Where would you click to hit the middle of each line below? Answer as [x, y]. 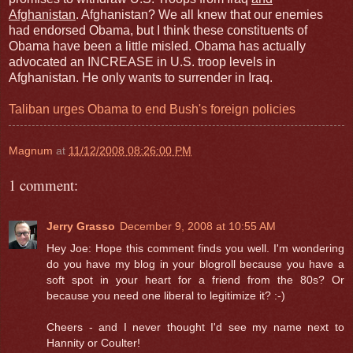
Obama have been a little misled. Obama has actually [157, 46]
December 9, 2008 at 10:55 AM [198, 226]
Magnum [31, 150]
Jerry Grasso [81, 226]
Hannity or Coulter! [93, 342]
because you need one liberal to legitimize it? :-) [166, 295]
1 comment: [43, 184]
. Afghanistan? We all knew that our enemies [199, 14]
